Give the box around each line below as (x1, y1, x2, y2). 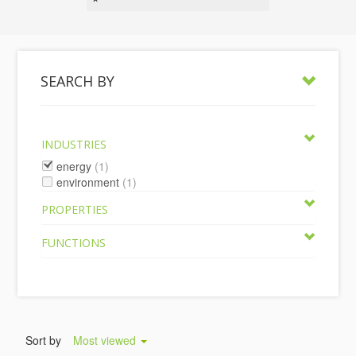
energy (56, 158, 92, 174)
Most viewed (73, 332, 140, 348)
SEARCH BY (41, 72, 115, 91)
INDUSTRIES (41, 137, 107, 152)
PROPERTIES (41, 202, 109, 217)
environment (56, 174, 120, 190)
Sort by (25, 332, 62, 348)
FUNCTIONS (41, 235, 106, 250)
